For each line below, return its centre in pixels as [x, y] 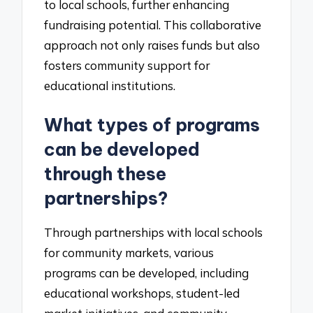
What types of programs [152, 125]
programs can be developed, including [147, 272]
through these [105, 174]
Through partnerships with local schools [154, 232]
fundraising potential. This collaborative [153, 25]
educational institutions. [110, 86]
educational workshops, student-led [142, 293]
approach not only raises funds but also [152, 45]
